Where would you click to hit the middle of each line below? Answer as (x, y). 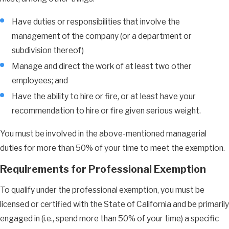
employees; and (41, 81)
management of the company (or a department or (102, 36)
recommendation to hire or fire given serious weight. (107, 111)
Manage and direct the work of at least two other (102, 66)
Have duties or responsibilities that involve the (96, 21)
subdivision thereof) (48, 50)
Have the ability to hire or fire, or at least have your (104, 97)
